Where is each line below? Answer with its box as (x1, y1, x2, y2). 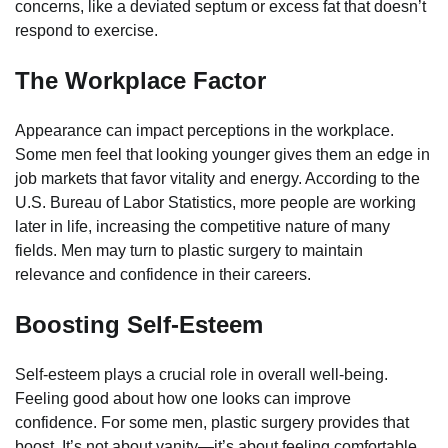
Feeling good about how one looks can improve (15, 389, 351, 407)
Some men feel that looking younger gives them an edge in (15, 145, 430, 163)
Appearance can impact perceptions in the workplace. (15, 121, 394, 139)
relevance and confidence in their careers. (15, 265, 311, 283)
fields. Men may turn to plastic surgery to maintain (15, 241, 363, 259)
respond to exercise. (15, 22, 158, 40)
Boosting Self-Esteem (15, 310, 263, 338)
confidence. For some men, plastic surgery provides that (15, 413, 409, 431)
